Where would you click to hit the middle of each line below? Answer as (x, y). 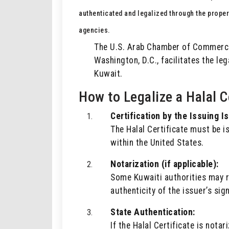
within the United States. (157, 143)
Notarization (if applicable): (165, 164)
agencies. (95, 30)
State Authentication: (153, 212)
